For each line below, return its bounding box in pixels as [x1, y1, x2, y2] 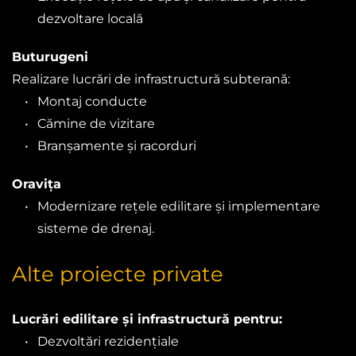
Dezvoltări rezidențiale [37, 333, 179, 349]
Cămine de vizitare [37, 115, 155, 131]
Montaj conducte [37, 93, 147, 109]
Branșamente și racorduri [37, 137, 196, 153]
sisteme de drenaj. [37, 220, 154, 236]
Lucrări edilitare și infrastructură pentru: [12, 311, 282, 327]
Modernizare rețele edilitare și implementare [37, 198, 320, 214]
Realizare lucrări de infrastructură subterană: [12, 71, 290, 87]
